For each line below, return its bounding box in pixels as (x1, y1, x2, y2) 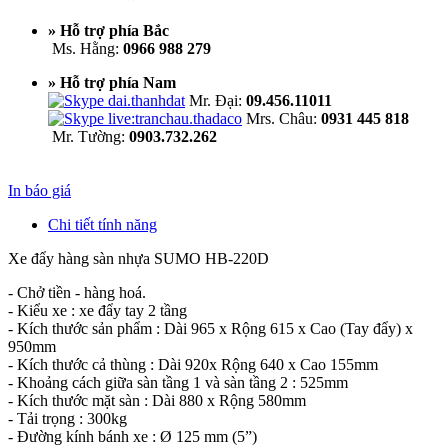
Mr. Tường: (48, 128, 129, 146)
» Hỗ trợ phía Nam (48, 74, 176, 92)
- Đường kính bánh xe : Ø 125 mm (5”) (8, 428, 257, 446)
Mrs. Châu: (242, 110, 321, 128)
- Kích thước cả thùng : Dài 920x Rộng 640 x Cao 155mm (8, 356, 378, 374)
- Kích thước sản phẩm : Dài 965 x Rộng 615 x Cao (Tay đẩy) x (8, 320, 413, 338)
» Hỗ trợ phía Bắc (48, 22, 169, 40)
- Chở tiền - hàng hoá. (8, 284, 146, 302)
